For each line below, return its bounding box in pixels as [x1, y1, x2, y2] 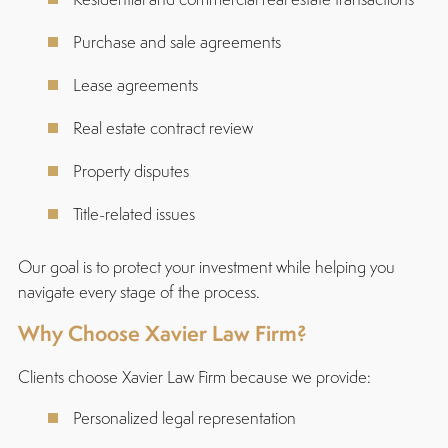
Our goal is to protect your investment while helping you [17, 255, 395, 278]
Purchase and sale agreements [72, 30, 281, 53]
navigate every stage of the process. [17, 280, 260, 303]
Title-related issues [72, 202, 195, 225]
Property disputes [72, 159, 189, 182]
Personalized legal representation [72, 406, 296, 429]
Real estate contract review [72, 116, 253, 139]
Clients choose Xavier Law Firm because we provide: [17, 365, 371, 388]
